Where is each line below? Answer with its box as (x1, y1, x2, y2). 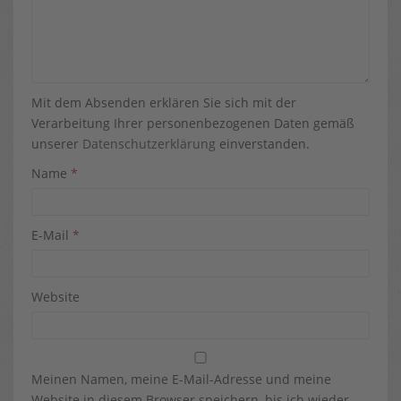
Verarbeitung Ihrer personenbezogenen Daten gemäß (31, 115, 354, 132)
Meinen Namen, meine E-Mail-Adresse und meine (31, 371, 331, 388)
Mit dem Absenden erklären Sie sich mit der (31, 94, 296, 111)
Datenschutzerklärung (82, 135, 216, 152)
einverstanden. (216, 135, 310, 152)
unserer (31, 135, 82, 152)
